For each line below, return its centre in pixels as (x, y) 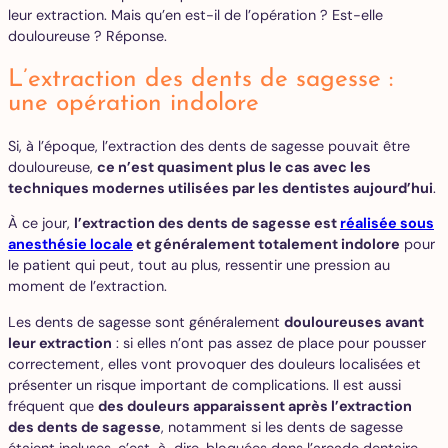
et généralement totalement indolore (266, 244)
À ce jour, (41, 223)
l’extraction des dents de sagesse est (207, 223)
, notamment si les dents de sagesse (282, 426)
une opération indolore (133, 103)
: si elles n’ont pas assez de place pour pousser (269, 342)
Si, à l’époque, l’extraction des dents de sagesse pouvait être (209, 145)
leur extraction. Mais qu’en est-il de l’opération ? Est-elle (195, 15)
